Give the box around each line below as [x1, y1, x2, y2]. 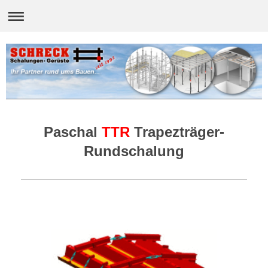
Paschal [44, 124, 102, 141]
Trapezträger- [130, 124, 224, 141]
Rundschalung [84, 143, 184, 160]
